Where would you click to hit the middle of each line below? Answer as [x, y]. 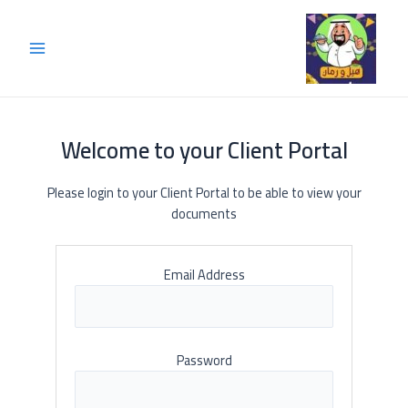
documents [204, 214]
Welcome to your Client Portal [204, 150]
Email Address [204, 275]
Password [204, 360]
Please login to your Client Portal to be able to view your [204, 193]
